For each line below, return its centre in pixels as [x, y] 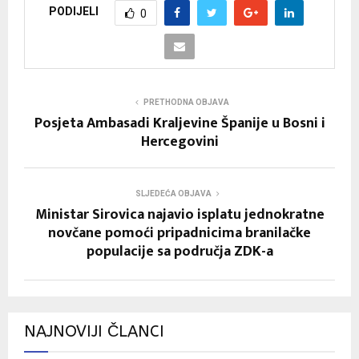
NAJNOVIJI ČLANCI [94, 331]
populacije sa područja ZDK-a [179, 251]
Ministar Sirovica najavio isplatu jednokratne [179, 214]
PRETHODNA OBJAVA [186, 102]
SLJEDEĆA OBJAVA [173, 193]
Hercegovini [179, 141]
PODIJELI [73, 12]
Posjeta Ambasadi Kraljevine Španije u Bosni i [179, 123]
